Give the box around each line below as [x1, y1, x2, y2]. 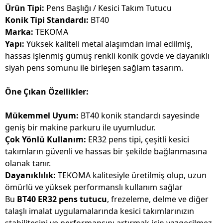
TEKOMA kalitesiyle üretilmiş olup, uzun [56, 170, 207, 181]
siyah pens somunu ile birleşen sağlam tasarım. [5, 62, 183, 74]
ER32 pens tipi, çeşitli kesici [86, 134, 189, 145]
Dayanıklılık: [5, 170, 56, 181]
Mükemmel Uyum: [5, 110, 79, 121]
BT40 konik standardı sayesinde [79, 110, 200, 121]
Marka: [5, 26, 33, 38]
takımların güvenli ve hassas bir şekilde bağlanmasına [5, 146, 207, 157]
